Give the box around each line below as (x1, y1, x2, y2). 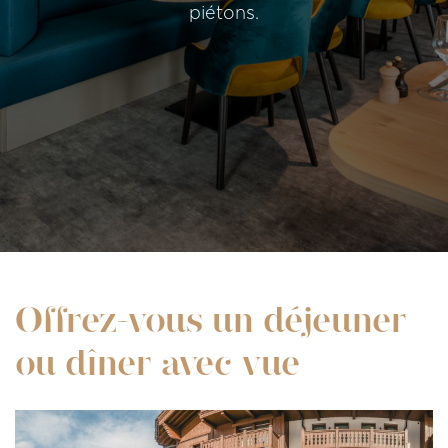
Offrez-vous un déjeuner (15, 303, 407, 339)
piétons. (189, 4, 259, 23)
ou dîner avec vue (15, 346, 300, 382)
